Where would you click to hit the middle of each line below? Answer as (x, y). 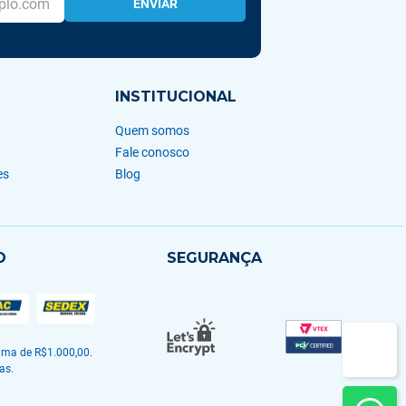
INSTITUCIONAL (175, 97)
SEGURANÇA (214, 258)
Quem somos (152, 130)
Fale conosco (152, 152)
